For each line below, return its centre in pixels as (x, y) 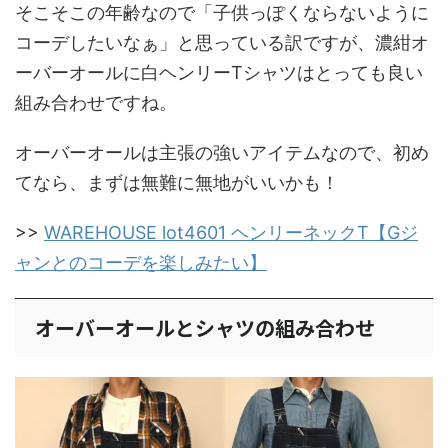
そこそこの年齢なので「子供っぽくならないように (222, 13)
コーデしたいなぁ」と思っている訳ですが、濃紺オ (222, 43)
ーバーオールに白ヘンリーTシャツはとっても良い (219, 73)
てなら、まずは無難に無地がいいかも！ (177, 183)
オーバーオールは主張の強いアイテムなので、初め (222, 153)
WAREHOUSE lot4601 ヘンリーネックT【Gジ (231, 233)
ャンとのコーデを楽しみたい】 (141, 263)
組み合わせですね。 (96, 103)
